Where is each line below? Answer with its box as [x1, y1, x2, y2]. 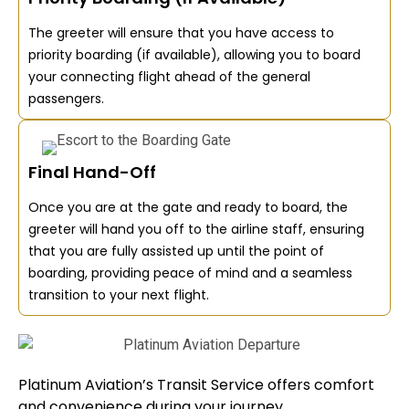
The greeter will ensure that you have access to [28, 23, 334, 42]
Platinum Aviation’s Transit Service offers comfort [18, 374, 374, 396]
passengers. [28, 89, 104, 108]
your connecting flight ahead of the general [28, 67, 310, 86]
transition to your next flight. [28, 285, 209, 304]
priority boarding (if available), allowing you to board [28, 45, 361, 64]
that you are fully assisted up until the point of [28, 241, 324, 260]
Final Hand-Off [28, 160, 156, 184]
